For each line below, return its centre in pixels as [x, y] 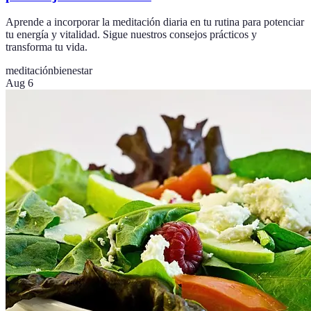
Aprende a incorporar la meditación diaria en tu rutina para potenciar [155, 22]
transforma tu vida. [47, 47]
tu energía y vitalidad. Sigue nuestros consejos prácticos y [131, 35]
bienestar [73, 71]
